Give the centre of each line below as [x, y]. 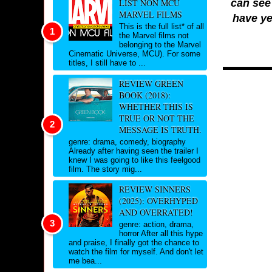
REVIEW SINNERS [155, 189]
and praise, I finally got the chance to [134, 243]
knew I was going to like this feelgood [134, 160]
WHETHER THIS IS [156, 106]
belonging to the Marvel [160, 45]
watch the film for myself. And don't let [136, 252]
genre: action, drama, [156, 224]
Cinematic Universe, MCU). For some [134, 54]
